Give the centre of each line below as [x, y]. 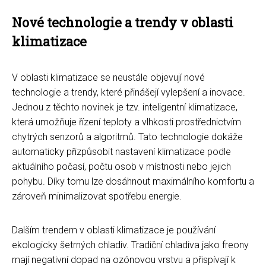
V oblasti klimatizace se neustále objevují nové [108, 77]
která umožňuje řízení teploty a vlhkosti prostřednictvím [126, 122]
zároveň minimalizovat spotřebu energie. [97, 196]
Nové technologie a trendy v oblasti [123, 22]
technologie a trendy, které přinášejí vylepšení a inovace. [129, 92]
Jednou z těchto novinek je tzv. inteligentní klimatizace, [125, 107]
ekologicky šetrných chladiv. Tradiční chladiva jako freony [130, 245]
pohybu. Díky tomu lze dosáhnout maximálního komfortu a [133, 181]
